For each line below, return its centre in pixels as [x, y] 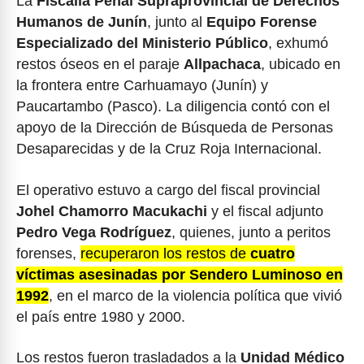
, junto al [177, 22]
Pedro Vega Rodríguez [94, 232]
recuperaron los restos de [165, 253]
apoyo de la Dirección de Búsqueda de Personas [175, 128]
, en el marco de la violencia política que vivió [195, 295]
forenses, [48, 253]
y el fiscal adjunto [265, 211]
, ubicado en [301, 64]
